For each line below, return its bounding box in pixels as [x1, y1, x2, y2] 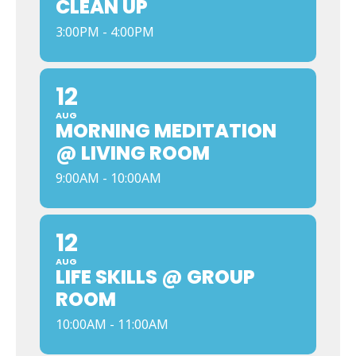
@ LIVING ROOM [56, 140, 210, 166]
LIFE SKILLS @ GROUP [56, 264, 255, 290]
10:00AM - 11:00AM [56, 315, 168, 333]
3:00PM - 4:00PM [56, 23, 154, 41]
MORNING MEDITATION [56, 118, 277, 144]
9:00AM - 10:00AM [56, 169, 161, 187]
